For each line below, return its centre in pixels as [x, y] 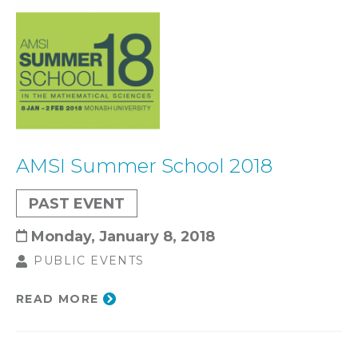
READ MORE [58, 299]
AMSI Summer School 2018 [144, 165]
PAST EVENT [77, 203]
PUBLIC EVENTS [89, 260]
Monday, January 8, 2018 [123, 236]
